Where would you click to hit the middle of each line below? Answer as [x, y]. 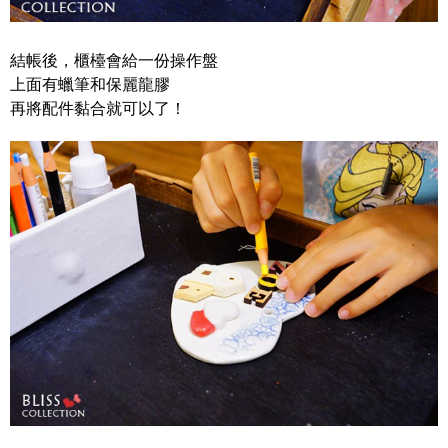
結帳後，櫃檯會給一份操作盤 [114, 61]
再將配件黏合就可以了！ [98, 109]
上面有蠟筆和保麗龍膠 [90, 85]
